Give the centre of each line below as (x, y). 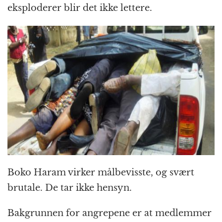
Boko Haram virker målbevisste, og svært (101, 172)
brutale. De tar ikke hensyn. (70, 188)
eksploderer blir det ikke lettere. (80, 8)
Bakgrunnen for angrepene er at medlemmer (110, 213)
